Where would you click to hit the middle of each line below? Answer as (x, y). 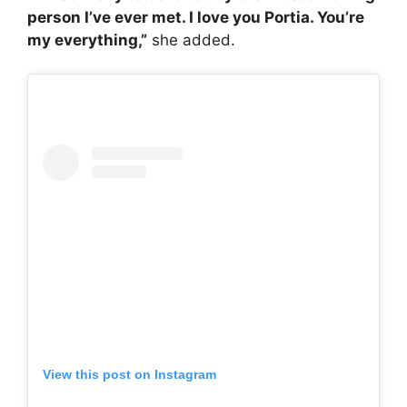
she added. (191, 40)
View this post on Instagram (129, 375)
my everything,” (87, 40)
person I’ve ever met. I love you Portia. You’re (196, 17)
